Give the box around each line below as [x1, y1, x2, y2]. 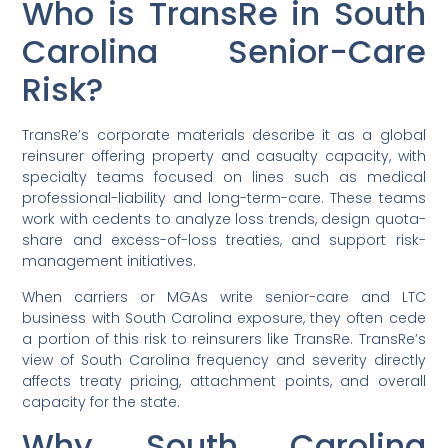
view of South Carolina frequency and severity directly [22, 349, 426, 370]
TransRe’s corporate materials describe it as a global [22, 125, 426, 146]
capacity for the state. [22, 391, 181, 412]
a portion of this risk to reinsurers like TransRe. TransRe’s [22, 328, 426, 349]
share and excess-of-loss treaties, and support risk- [22, 230, 426, 251]
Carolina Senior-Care [22, 29, 426, 75]
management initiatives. [22, 251, 197, 272]
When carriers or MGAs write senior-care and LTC [22, 286, 426, 307]
